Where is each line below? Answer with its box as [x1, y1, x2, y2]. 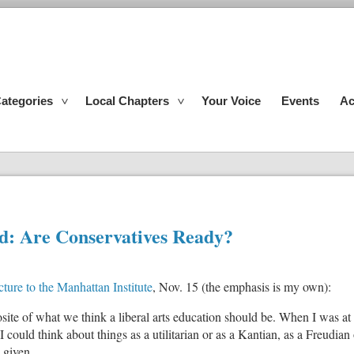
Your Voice [201, 94, 261, 107]
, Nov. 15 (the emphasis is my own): [153, 277, 331, 295]
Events [281, 94, 319, 107]
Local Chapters [85, 94, 169, 107]
